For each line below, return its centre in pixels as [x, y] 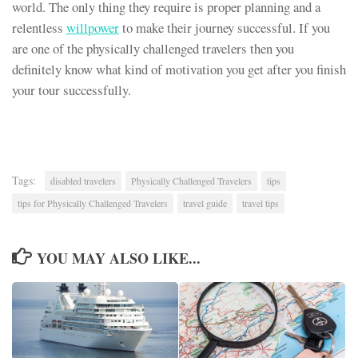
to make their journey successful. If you [225, 28]
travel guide [205, 203]
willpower [93, 28]
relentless [39, 28]
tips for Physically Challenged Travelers [93, 203]
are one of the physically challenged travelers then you [153, 49]
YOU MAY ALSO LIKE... [118, 258]
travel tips [261, 203]
